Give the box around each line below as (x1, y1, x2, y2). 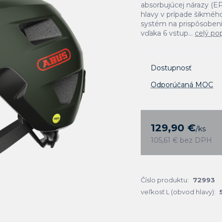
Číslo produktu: (141, 176, 189, 184)
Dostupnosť (151, 63, 192, 72)
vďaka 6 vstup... (141, 29, 195, 38)
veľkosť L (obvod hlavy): (141, 188, 216, 196)
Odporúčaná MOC (151, 80, 213, 89)
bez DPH (180, 136, 212, 145)
